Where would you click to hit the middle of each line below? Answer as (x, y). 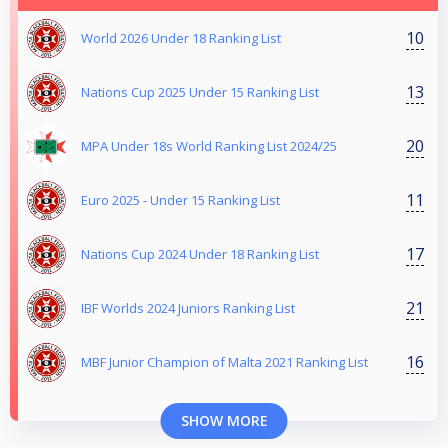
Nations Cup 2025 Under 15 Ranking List (200, 92)
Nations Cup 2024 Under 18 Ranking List (200, 254)
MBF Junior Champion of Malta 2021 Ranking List (224, 362)
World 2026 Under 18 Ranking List (181, 38)
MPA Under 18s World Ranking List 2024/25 (209, 146)
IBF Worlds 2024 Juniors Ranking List (188, 308)
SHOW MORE (224, 421)
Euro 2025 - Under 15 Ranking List (180, 200)
